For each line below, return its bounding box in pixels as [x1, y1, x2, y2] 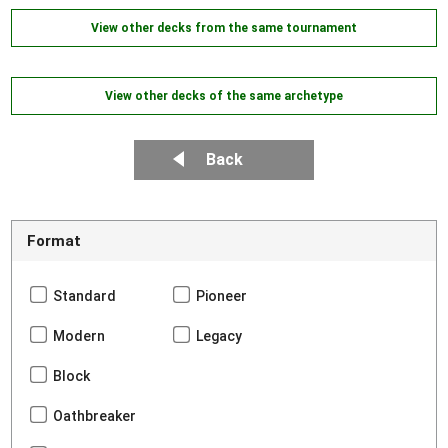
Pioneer [196, 288, 248, 305]
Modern [53, 328, 106, 345]
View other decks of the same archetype [105, 89, 343, 104]
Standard [53, 288, 117, 305]
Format [27, 232, 82, 251]
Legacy [196, 328, 243, 345]
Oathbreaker [53, 408, 137, 425]
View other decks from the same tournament [91, 21, 357, 36]
